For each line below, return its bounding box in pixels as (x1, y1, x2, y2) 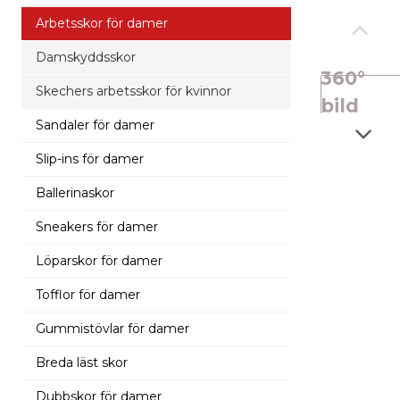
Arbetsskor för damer (36, 14, 168, 31)
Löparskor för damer (36, 252, 162, 269)
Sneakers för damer (36, 218, 158, 235)
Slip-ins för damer (36, 150, 144, 167)
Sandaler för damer (36, 116, 154, 133)
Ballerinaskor (36, 184, 114, 201)
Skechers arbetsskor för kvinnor (36, 82, 231, 99)
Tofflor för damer (36, 286, 140, 303)
